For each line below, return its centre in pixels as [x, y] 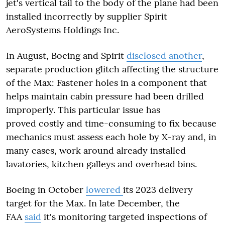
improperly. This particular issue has [83, 109]
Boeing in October [46, 189]
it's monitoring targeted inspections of [124, 216]
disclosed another [164, 55]
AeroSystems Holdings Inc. [63, 30]
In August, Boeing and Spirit [66, 55]
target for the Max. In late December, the [93, 203]
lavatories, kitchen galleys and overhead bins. [101, 164]
